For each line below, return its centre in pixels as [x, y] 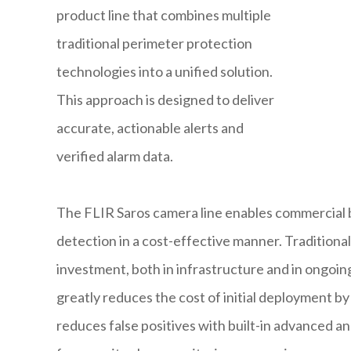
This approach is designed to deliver [165, 100]
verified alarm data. [116, 156]
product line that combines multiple [164, 15]
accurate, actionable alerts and [150, 128]
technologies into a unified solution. [165, 72]
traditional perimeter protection [154, 43]
